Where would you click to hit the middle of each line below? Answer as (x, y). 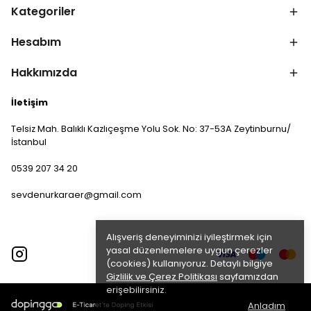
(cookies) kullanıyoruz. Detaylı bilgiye (190, 263)
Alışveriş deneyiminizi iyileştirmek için (189, 237)
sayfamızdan (248, 277)
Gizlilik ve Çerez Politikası (162, 277)
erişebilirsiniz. (136, 290)
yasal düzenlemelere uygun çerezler (190, 250)
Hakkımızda (44, 73)
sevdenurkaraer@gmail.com (76, 195)
